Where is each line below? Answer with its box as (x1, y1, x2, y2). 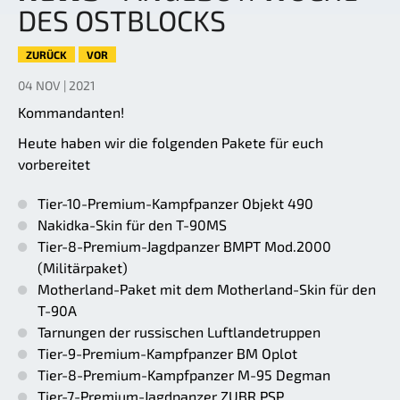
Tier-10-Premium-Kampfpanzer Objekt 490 (37, 195, 313, 212)
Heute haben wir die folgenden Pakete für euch (18, 134, 323, 152)
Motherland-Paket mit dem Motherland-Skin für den (37, 280, 376, 298)
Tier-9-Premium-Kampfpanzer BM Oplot (37, 345, 297, 362)
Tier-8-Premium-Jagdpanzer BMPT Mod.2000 (37, 237, 331, 255)
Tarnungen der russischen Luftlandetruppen (37, 323, 321, 341)
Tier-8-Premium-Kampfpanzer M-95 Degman (37, 366, 330, 384)
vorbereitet (18, 155, 90, 173)
